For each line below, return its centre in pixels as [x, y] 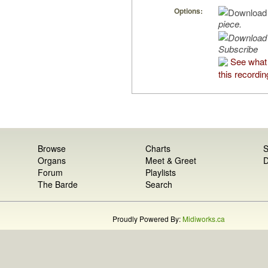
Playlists [160, 173]
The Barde [58, 185]
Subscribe [238, 49]
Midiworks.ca [203, 219]
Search [159, 185]
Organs [52, 161]
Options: [188, 11]
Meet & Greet [170, 161]
